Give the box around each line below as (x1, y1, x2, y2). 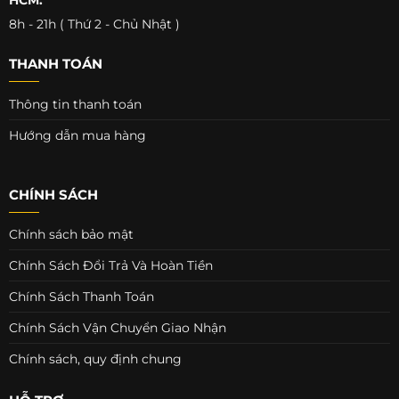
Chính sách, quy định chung (8, 351, 182, 368)
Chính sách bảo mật (8, 226, 134, 243)
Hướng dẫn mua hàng (8, 126, 146, 143)
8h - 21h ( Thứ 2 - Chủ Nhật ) (8, 15, 180, 32)
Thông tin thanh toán (8, 95, 142, 112)
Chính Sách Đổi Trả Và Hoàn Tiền (8, 257, 213, 274)
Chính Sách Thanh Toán (8, 289, 154, 305)
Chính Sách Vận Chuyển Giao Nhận (8, 320, 226, 337)
